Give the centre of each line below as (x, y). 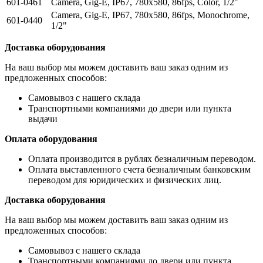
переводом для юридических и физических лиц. (125, 180)
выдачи (43, 119)
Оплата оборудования (51, 139)
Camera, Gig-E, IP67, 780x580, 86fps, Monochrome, (150, 15)
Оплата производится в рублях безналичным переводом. (142, 159)
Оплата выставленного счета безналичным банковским (139, 169)
